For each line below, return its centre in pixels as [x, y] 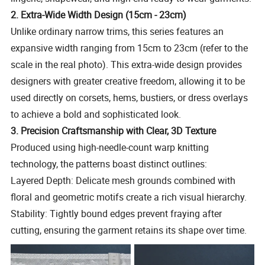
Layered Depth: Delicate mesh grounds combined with [123, 180]
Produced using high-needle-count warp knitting [110, 147]
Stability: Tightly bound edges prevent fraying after [117, 213]
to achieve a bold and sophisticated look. [96, 114]
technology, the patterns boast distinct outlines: [109, 164]
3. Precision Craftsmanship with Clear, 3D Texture [114, 130]
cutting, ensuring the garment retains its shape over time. [129, 230]
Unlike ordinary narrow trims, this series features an [117, 31]
